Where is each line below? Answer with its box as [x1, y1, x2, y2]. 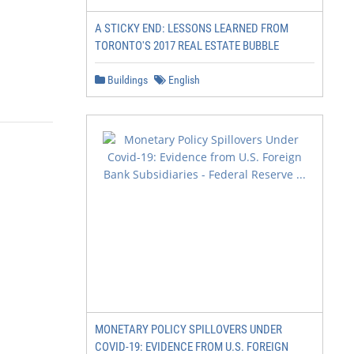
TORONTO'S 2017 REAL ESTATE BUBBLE [95, 39, 279, 53]
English [166, 73, 200, 86]
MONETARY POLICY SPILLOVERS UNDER [95, 322, 282, 337]
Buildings [105, 73, 148, 86]
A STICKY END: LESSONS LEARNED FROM [95, 21, 288, 36]
